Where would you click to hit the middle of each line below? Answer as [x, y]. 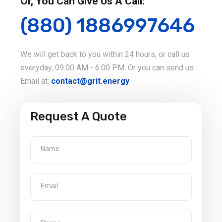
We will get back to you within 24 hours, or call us [105, 54]
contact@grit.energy [90, 81]
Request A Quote [79, 116]
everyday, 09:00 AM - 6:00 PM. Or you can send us [107, 67]
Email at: [36, 81]
